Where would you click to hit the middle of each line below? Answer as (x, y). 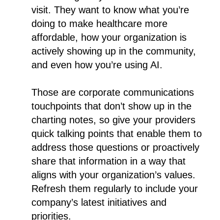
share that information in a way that (109, 161)
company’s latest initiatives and (99, 202)
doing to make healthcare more (99, 23)
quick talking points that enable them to (117, 133)
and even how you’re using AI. (97, 65)
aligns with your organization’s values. (113, 175)
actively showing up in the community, (114, 51)
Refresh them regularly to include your (115, 188)
